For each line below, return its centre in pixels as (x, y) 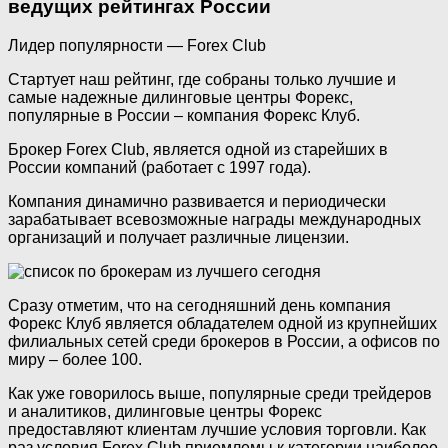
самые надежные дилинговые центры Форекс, (180, 98)
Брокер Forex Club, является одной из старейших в (198, 150)
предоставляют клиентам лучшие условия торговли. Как (217, 430)
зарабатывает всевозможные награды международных (214, 220)
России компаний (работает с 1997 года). (159, 168)
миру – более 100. (75, 360)
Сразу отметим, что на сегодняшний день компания (199, 306)
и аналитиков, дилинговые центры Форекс (165, 412)
